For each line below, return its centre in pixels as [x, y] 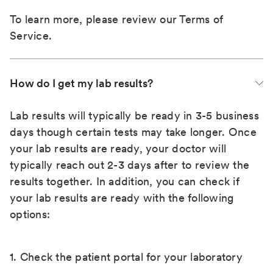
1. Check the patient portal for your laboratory [126, 257]
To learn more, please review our [95, 19]
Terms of [201, 19]
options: [30, 214]
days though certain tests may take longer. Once [133, 132]
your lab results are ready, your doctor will [118, 148]
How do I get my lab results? [81, 83]
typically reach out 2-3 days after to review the [129, 165]
